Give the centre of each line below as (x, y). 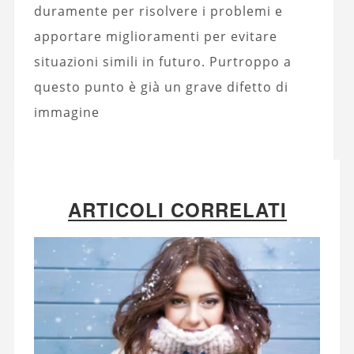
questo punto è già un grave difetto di (161, 87)
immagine (66, 113)
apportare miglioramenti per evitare (155, 37)
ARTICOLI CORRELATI (177, 210)
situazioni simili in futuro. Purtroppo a (162, 62)
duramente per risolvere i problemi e (158, 11)
